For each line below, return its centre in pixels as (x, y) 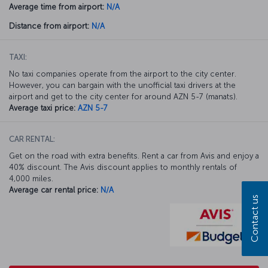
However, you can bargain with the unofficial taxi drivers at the (122, 85)
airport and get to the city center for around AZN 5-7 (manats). (123, 96)
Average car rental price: (54, 190)
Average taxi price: (42, 108)
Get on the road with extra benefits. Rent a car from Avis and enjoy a (134, 156)
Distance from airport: (49, 26)
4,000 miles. (31, 178)
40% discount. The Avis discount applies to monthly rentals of (123, 167)
